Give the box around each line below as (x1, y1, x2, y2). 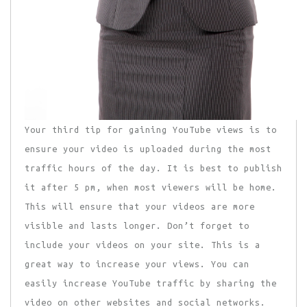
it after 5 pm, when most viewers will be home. (25, 182, 277, 193)
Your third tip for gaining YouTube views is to (25, 125, 277, 135)
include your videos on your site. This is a (25, 240, 260, 250)
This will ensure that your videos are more (25, 201, 255, 212)
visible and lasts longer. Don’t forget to (25, 221, 249, 231)
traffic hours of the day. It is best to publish (25, 163, 282, 173)
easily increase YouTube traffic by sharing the (25, 278, 277, 288)
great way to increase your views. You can (25, 259, 249, 269)
